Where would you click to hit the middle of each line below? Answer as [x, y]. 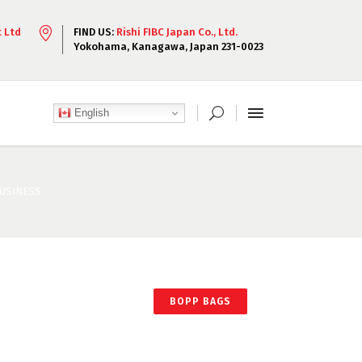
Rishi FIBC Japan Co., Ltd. [177, 32]
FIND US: [95, 32]
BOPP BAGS [200, 301]
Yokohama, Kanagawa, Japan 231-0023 [168, 46]
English [90, 112]
